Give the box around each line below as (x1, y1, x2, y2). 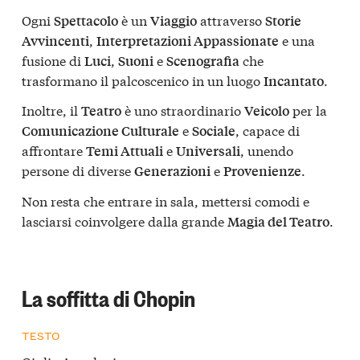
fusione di (22, 50, 84, 69)
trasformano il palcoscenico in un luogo (22, 70, 264, 89)
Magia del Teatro (227, 211, 329, 231)
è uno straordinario (121, 100, 244, 120)
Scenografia (166, 51, 239, 70)
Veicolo (244, 101, 289, 121)
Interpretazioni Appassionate (96, 31, 279, 50)
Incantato (264, 71, 324, 90)
